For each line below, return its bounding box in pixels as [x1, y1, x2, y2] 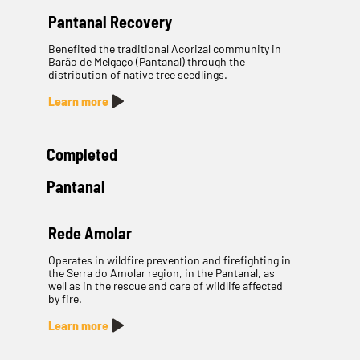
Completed [46, 145, 117, 165]
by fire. [47, 292, 82, 306]
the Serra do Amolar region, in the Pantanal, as [47, 266, 275, 280]
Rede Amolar [47, 223, 132, 243]
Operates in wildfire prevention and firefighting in [47, 253, 291, 268]
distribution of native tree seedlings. [47, 67, 227, 82]
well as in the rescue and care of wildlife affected [47, 279, 283, 293]
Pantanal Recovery [47, 12, 172, 32]
